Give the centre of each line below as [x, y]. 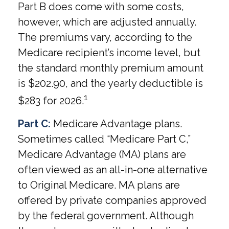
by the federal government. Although [106, 215]
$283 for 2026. [51, 100]
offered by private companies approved [112, 200]
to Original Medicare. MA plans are [99, 185]
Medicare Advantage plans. [116, 123]
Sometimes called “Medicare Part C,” [104, 139]
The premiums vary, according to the [105, 37]
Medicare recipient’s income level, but [109, 52]
